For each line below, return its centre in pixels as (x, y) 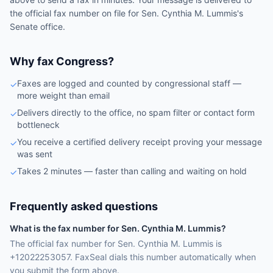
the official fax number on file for (76, 13)
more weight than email (63, 95)
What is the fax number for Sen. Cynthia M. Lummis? (118, 228)
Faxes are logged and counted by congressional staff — (129, 83)
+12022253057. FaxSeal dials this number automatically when (133, 257)
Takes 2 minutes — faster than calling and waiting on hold (132, 171)
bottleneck (38, 125)
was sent (35, 154)
